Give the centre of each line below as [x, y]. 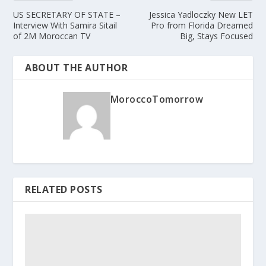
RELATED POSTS [64, 189]
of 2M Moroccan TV [52, 36]
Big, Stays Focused [216, 36]
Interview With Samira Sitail [65, 25]
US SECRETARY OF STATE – [67, 14]
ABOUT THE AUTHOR [77, 67]
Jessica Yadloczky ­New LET [201, 14]
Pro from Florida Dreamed [202, 25]
